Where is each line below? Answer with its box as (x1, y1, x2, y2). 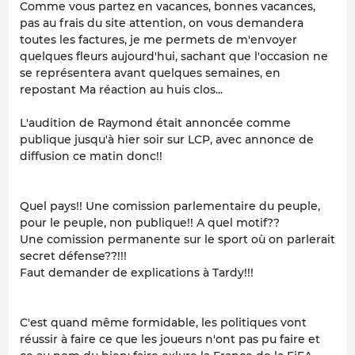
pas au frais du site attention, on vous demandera (20, 15, 303, 30)
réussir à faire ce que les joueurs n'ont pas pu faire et (20, 331, 320, 346)
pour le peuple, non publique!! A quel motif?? (20, 215, 280, 230)
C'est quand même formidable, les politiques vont (20, 315, 307, 330)
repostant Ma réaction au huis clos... (20, 82, 223, 97)
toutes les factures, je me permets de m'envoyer (20, 32, 297, 47)
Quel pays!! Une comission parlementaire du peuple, (20, 198, 320, 213)
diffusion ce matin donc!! (20, 148, 162, 163)
